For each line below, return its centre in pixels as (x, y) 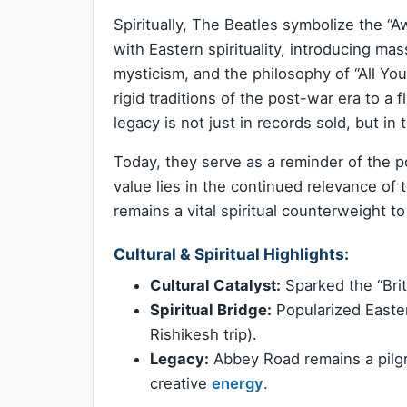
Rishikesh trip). (203, 334)
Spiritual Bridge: (211, 309)
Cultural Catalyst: (215, 285)
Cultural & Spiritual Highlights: (231, 254)
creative (181, 383)
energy (238, 383)
